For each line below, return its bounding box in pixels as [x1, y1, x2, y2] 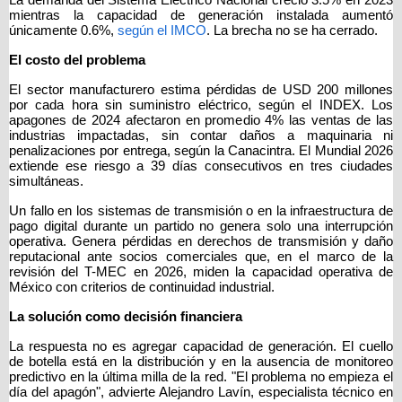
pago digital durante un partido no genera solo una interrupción [9, 219, 393, 234]
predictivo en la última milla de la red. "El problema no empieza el [9, 370, 393, 385]
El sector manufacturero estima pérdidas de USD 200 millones [9, 83, 393, 98]
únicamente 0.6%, [9, 23, 114, 39]
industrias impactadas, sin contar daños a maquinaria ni [9, 128, 393, 144]
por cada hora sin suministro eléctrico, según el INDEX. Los [9, 98, 393, 113]
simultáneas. [9, 174, 87, 189]
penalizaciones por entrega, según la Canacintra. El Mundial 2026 [9, 144, 393, 159]
